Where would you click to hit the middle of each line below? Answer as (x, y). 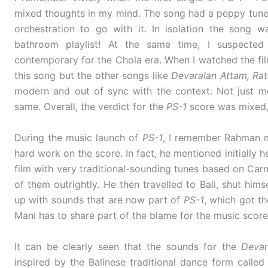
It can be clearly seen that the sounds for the (128, 246)
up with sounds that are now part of (99, 200)
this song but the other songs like (93, 76)
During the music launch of (78, 138)
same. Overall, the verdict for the (90, 107)
